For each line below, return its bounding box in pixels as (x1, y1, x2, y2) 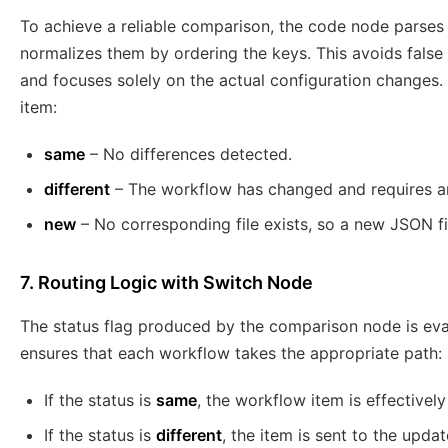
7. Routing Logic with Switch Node (20, 272, 313, 294)
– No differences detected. (85, 144, 292, 165)
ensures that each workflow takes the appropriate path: (20, 343, 442, 364)
